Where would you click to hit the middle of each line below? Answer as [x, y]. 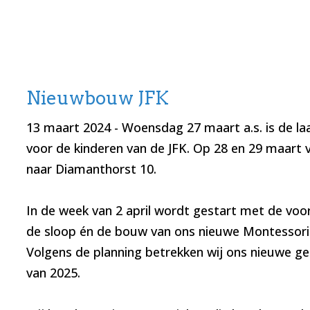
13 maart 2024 [68, 128]
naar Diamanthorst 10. [93, 169]
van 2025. [53, 273]
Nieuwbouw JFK [97, 98]
